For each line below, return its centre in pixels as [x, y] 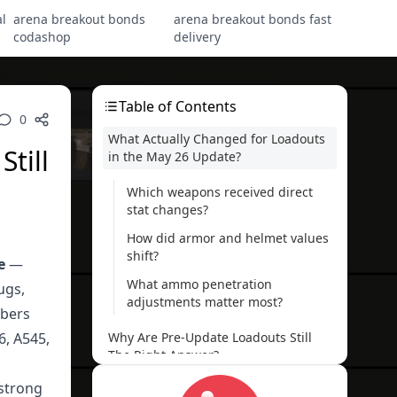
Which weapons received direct [220, 192]
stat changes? [167, 210]
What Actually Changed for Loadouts [217, 139]
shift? [143, 256]
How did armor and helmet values [228, 238]
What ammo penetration [199, 284]
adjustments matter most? [205, 302]
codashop [42, 37]
